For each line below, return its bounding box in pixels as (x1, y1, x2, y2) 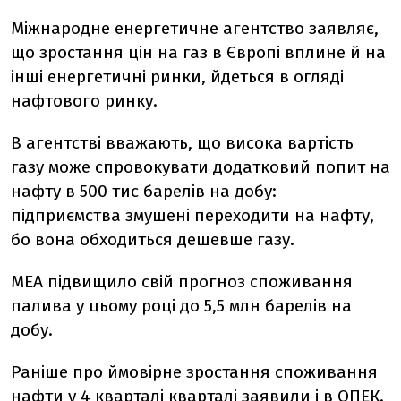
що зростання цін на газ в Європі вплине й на (11, 41, 386, 63)
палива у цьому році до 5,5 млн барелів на (11, 294, 352, 316)
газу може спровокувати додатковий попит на (11, 156, 390, 177)
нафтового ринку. (11, 90, 158, 111)
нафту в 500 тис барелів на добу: (11, 180, 277, 201)
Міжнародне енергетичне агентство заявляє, (11, 17, 379, 38)
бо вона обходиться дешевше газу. (11, 228, 294, 250)
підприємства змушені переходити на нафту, (11, 204, 374, 226)
